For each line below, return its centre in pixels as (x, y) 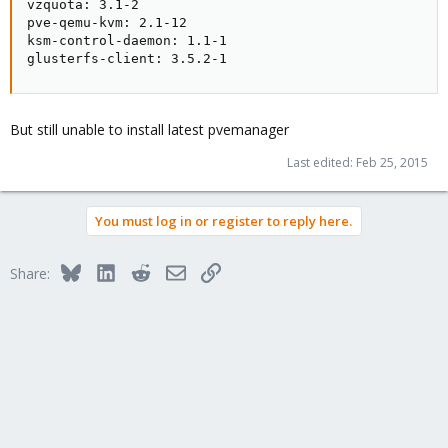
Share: (30, 274)
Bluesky (104, 271)
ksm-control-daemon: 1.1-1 (127, 41)
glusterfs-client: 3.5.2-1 (127, 59)
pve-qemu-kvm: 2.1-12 (107, 23)
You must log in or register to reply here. (223, 221)
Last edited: (321, 163)
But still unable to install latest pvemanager (149, 130)
